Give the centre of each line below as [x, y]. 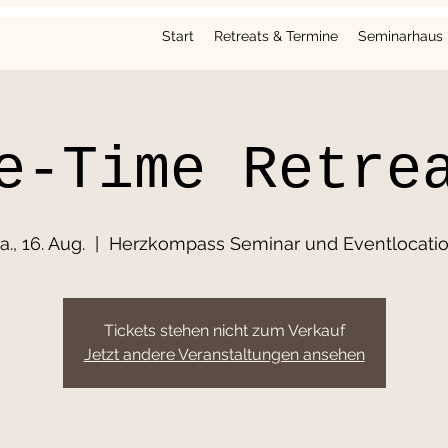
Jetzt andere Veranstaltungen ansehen [224, 354]
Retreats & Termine [276, 36]
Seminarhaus [400, 36]
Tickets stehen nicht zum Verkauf [224, 330]
